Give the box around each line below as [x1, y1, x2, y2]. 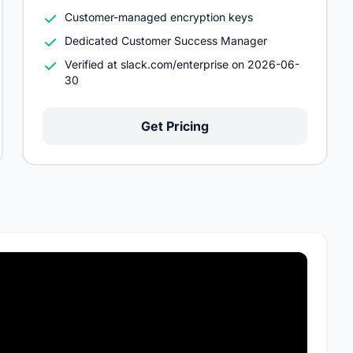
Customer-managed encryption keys [65, 10, 253, 24]
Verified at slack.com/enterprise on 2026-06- [65, 58, 299, 71]
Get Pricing [141, 118, 209, 134]
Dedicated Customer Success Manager [65, 34, 267, 47]
